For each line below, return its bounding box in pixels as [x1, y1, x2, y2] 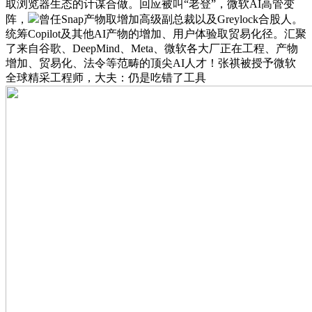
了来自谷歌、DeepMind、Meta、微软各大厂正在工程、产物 [6, 42, 298, 54]
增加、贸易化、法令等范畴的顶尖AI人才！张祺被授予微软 [6, 56, 296, 69]
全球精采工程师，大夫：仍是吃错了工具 [6, 71, 206, 84]
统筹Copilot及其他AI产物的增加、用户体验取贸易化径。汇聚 [6, 27, 306, 40]
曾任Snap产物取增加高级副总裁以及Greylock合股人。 [39, 13, 303, 25]
